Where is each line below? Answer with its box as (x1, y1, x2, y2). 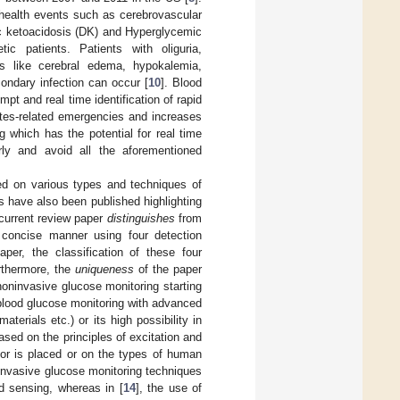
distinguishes (106, 211, 175, 225)
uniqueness (75, 262, 134, 276)
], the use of (135, 380, 202, 395)
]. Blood (161, 75, 203, 89)
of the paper (134, 262, 202, 276)
